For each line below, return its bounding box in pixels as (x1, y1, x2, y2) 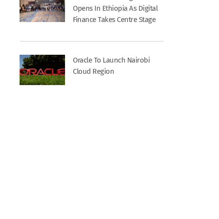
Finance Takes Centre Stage (73, 15, 156, 24)
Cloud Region (73, 67, 114, 76)
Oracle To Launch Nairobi (73, 56, 150, 65)
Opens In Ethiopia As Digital (73, 3, 158, 13)
